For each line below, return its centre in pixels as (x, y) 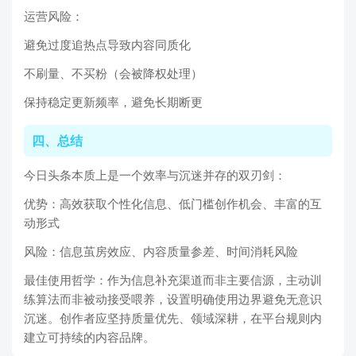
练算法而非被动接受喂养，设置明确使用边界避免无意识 (173, 300)
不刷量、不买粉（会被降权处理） (113, 74)
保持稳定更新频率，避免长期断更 (113, 103)
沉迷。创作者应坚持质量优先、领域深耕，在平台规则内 (173, 319)
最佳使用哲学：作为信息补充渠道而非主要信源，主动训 (173, 281)
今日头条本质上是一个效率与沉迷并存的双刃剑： (155, 176)
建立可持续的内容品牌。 (89, 338)
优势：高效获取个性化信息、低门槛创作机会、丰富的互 (173, 204)
